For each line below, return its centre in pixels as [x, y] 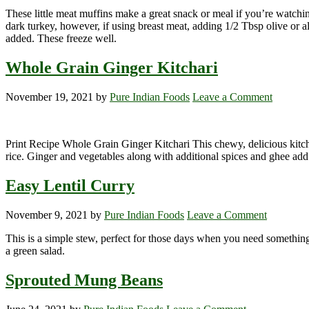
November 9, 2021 [47, 215]
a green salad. [35, 250]
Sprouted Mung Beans [84, 280]
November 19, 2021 [49, 97]
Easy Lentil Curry [70, 186]
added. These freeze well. [61, 39]
